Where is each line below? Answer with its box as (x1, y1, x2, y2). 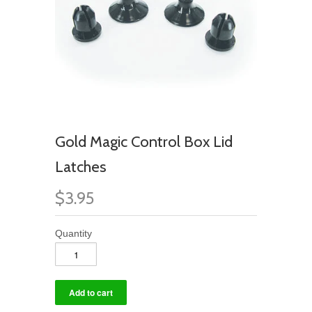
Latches (55, 157, 107, 176)
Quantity (55, 228, 92, 239)
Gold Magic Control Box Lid (55, 132, 233, 151)
